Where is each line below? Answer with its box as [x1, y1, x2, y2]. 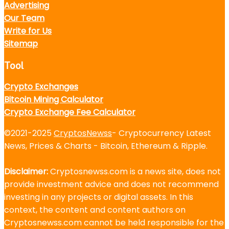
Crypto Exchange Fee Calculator [4, 106, 135, 119]
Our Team [4, 12, 44, 24]
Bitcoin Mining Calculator [4, 94, 103, 106]
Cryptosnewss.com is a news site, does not [48, 166, 221, 178]
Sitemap [4, 37, 38, 50]
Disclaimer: [4, 166, 48, 178]
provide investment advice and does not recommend [4, 178, 219, 191]
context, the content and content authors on [4, 204, 186, 216]
